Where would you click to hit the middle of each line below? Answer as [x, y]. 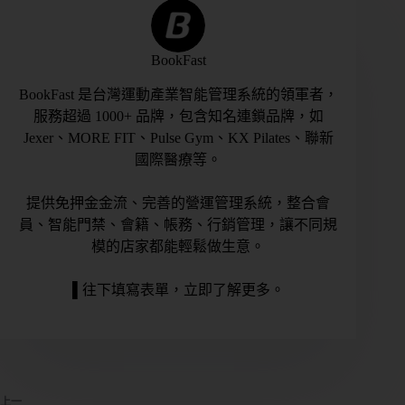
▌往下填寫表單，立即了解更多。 [178, 289]
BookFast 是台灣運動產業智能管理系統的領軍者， [178, 94]
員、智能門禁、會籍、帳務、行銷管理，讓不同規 [179, 224]
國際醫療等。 [179, 159]
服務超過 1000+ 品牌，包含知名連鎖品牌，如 [178, 116]
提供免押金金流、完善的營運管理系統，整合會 [179, 202]
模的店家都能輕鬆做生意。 [179, 246]
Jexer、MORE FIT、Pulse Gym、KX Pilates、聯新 [178, 137]
